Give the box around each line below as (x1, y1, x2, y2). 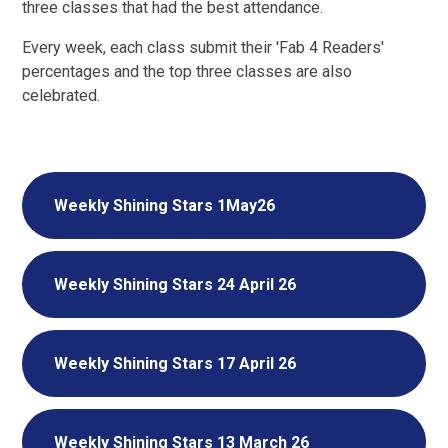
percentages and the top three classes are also (22, 62, 353, 82)
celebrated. (22, 86, 105, 106)
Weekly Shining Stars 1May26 (54, 196, 276, 216)
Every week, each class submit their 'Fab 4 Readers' (22, 38, 385, 58)
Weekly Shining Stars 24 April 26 (54, 275, 297, 295)
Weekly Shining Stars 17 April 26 (54, 354, 297, 374)
